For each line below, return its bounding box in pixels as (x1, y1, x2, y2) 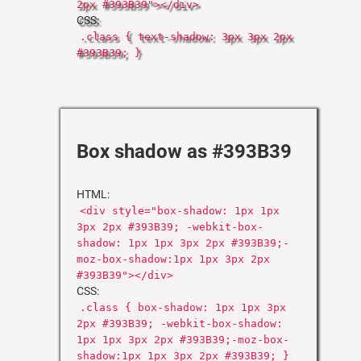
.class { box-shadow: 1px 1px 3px (80, 301, 286, 313)
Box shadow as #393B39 (77, 140, 292, 163)
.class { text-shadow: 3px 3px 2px (80, 31, 293, 43)
